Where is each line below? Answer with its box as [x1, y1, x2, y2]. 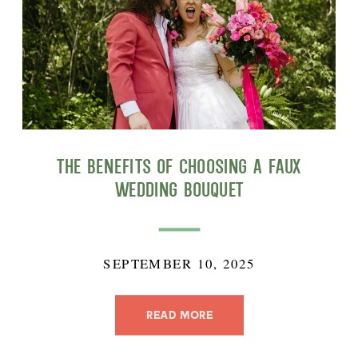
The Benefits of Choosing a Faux [56, 153, 302, 179]
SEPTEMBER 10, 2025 [103, 253, 255, 272]
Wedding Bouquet [113, 177, 245, 203]
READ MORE [146, 306, 213, 324]
